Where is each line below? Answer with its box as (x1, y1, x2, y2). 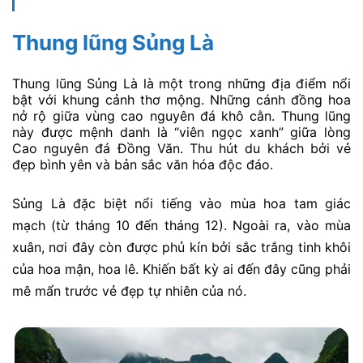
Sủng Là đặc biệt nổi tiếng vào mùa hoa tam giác (12, 195, 351, 212)
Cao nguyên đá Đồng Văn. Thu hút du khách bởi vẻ (12, 139, 351, 156)
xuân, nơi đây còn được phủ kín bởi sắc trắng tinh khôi (12, 239, 351, 256)
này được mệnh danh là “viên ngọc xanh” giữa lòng (12, 123, 351, 140)
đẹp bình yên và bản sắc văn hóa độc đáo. (12, 156, 273, 173)
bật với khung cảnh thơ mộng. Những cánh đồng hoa (12, 91, 351, 108)
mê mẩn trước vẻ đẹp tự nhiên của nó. (12, 283, 246, 300)
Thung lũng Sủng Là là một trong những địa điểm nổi (12, 75, 351, 92)
